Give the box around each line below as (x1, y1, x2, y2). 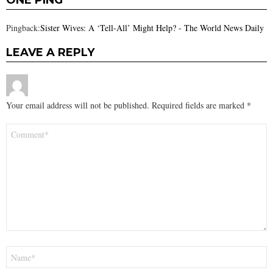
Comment (6, 124, 46, 133)
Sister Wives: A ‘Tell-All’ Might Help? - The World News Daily (40, 22, 264, 34)
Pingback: (6, 22, 40, 34)
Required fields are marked (152, 99, 247, 112)
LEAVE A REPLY (6, 46, 94, 60)
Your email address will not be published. (6, 99, 149, 112)
